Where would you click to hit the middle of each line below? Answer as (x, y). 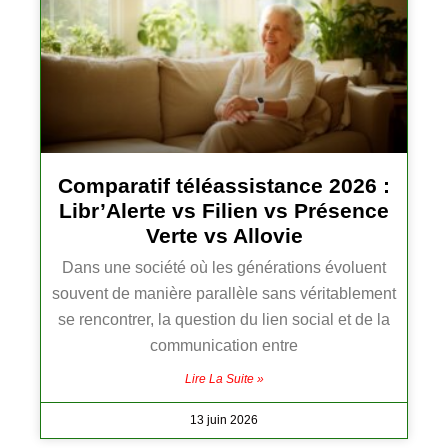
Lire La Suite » (224, 379)
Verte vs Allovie (224, 236)
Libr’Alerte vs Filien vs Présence (224, 211)
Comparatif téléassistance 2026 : (224, 186)
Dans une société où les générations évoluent (224, 268)
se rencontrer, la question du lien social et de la (224, 320)
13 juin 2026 (224, 420)
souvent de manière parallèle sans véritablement (224, 294)
